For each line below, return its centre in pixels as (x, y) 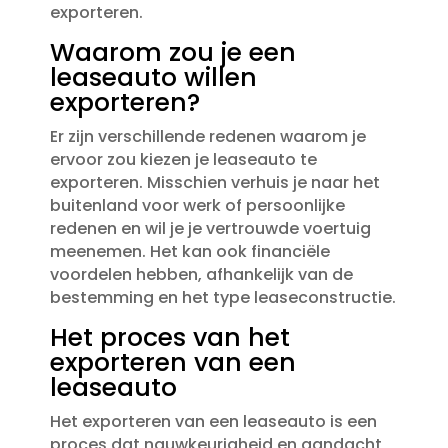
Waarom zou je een (172, 53)
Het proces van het (169, 338)
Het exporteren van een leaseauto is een (213, 422)
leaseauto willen (153, 78)
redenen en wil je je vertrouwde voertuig (210, 229)
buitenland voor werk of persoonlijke (197, 206)
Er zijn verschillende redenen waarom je (207, 137)
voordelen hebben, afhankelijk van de (201, 275)
